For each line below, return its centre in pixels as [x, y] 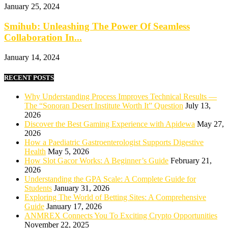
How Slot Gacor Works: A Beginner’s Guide [96, 161]
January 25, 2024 [32, 7]
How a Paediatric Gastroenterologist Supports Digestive [114, 142]
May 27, [210, 124]
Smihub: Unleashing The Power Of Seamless [97, 26]
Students [38, 188]
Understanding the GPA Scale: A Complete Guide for [110, 179]
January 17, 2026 [74, 207]
